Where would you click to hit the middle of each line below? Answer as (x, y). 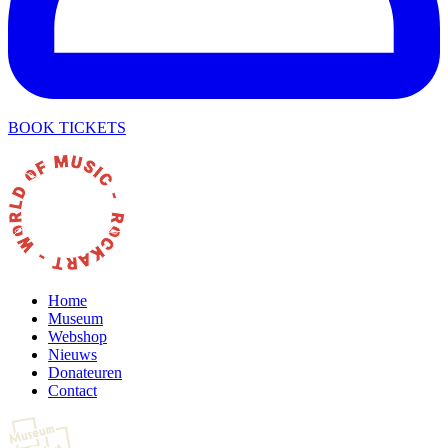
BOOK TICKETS (67, 127)
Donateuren (85, 372)
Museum (75, 318)
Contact (72, 390)
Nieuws (72, 354)
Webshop (77, 336)
